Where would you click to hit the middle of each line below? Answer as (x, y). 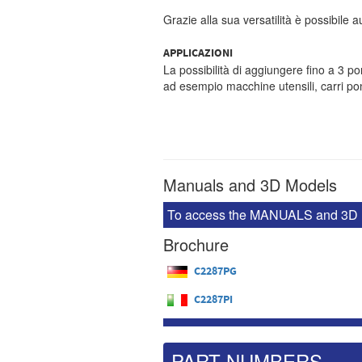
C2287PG (215, 271)
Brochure (196, 244)
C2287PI (213, 299)
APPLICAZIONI (198, 53)
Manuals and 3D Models (250, 185)
